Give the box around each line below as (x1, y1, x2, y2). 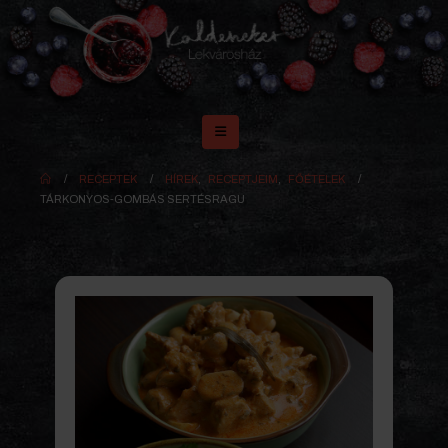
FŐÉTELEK (288, 173, 346, 186)
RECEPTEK (79, 173, 138, 186)
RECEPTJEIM (208, 173, 279, 186)
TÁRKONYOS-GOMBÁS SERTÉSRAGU (40, 193, 245, 206)
